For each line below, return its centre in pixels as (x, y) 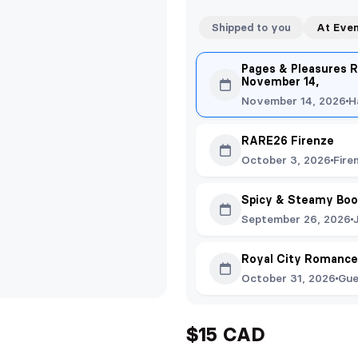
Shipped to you (251, 27)
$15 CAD (225, 334)
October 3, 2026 (286, 160)
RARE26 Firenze (288, 141)
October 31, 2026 (288, 278)
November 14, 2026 (294, 101)
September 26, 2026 (296, 219)
